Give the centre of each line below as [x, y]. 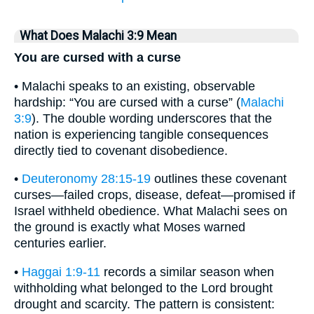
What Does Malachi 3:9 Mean [98, 35]
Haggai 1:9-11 [61, 272]
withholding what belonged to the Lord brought [143, 288]
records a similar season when [187, 272]
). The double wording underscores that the [152, 118]
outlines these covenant [219, 179]
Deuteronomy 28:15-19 [86, 179]
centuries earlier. [60, 244]
